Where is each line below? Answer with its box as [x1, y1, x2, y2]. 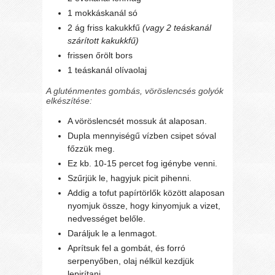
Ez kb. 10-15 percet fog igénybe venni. [68, 158, 218, 168]
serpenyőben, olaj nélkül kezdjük [68, 255, 195, 266]
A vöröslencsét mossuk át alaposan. [68, 115, 207, 126]
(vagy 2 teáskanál [142, 22, 212, 33]
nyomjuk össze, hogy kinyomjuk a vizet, [68, 200, 221, 211]
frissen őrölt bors [68, 50, 133, 60]
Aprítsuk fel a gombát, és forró [68, 242, 186, 253]
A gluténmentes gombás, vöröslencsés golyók [46, 85, 224, 96]
